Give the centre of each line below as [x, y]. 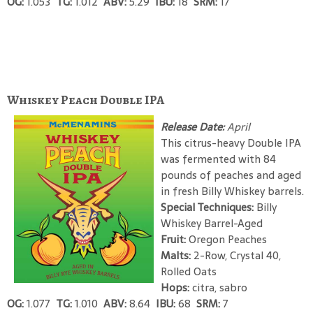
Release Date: [192, 126]
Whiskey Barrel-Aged [212, 223]
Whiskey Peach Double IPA [86, 100]
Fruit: [175, 239]
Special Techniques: [209, 207]
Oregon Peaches [228, 239]
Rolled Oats [189, 271]
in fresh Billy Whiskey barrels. [232, 191]
